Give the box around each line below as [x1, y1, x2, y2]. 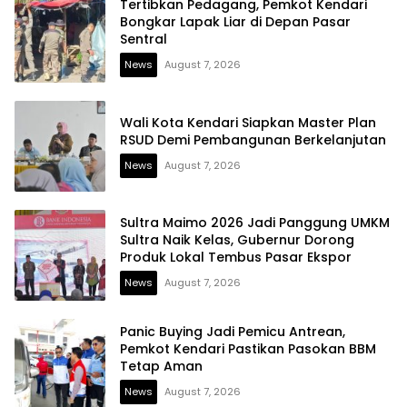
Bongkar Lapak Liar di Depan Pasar [120, 13, 351, 32]
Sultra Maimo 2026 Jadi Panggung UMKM [120, 213, 390, 233]
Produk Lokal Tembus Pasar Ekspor [120, 248, 352, 267]
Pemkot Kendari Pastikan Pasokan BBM [120, 340, 376, 359]
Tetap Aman [120, 357, 203, 376]
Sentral [120, 30, 167, 49]
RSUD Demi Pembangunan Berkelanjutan [120, 130, 386, 149]
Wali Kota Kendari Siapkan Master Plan [120, 113, 376, 132]
